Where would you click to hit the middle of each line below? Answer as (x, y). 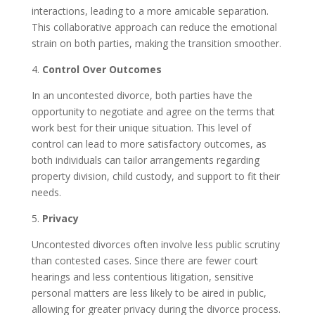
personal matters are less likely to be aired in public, (149, 293)
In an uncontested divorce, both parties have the (142, 95)
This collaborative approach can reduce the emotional (154, 27)
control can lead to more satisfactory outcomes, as (149, 144)
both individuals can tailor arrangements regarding (145, 160)
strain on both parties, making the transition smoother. (156, 43)
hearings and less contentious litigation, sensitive (142, 277)
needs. (46, 192)
